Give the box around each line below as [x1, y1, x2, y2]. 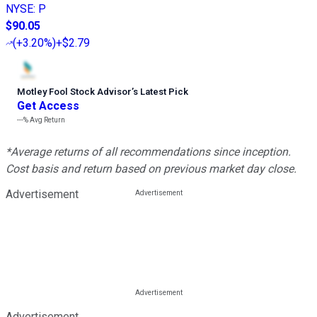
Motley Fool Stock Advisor [17, 86, 132, 97]
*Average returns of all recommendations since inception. [6, 144, 291, 158]
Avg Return [28, 115, 65, 124]
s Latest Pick [133, 86, 188, 97]
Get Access [17, 98, 79, 113]
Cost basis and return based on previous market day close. [6, 161, 296, 175]
